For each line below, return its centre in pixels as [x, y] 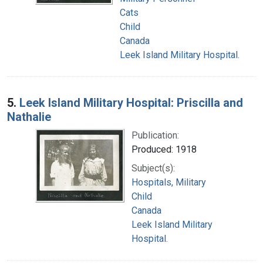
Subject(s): [153, 168]
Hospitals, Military [169, 182]
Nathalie [29, 117]
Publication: [155, 135]
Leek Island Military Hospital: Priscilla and [131, 102]
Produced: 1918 [164, 149]
